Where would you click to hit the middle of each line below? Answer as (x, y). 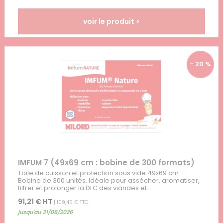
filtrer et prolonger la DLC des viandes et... (84, 188)
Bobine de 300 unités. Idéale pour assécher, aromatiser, (109, 180)
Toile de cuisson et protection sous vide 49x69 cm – (101, 173)
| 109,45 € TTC (70, 202)
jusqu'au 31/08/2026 (45, 212)
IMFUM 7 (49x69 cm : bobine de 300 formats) (106, 162)
